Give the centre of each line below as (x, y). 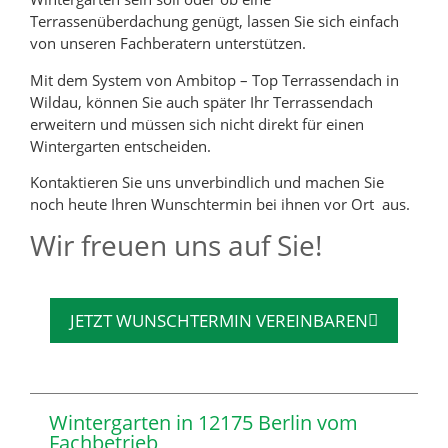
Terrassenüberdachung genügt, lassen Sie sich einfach (214, 21)
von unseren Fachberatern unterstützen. (168, 43)
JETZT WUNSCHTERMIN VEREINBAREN (219, 321)
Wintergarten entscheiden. (120, 145)
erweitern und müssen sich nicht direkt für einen (197, 123)
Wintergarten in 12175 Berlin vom (203, 423)
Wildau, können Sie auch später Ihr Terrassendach (201, 101)
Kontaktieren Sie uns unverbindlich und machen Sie (207, 181)
